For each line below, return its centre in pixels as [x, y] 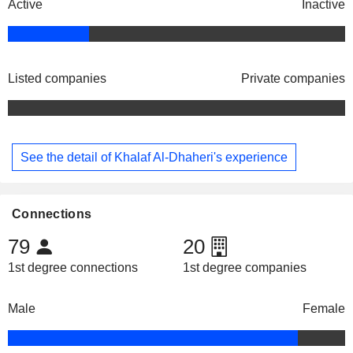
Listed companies [57, 79]
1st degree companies [244, 268]
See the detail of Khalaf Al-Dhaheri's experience [154, 157]
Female [324, 309]
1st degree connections [73, 268]
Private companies [293, 79]
